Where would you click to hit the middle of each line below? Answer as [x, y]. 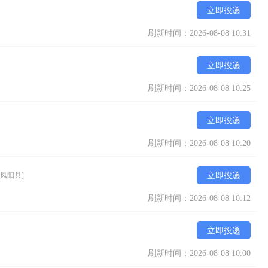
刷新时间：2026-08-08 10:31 [199, 33]
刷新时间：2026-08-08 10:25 [199, 88]
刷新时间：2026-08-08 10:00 [199, 253]
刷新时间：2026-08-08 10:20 [199, 143]
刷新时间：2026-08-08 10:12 [199, 198]
